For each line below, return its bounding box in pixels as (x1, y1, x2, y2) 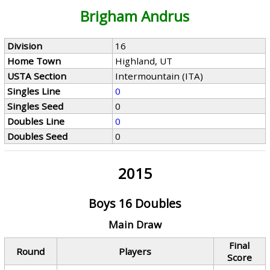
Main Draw (108, 218, 162, 231)
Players (119, 245, 152, 257)
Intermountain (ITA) (115, 70, 204, 82)
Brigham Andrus (80, 6, 190, 26)
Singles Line (7, 85, 61, 97)
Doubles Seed (7, 130, 68, 142)
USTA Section (7, 70, 67, 82)
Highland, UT (115, 55, 173, 67)
